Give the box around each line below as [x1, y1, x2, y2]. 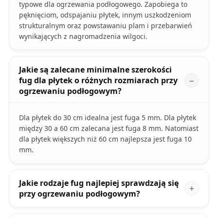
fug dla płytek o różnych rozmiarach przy [18, 74, 178, 86]
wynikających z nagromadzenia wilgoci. [18, 31, 147, 41]
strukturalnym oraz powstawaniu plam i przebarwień [18, 20, 192, 30]
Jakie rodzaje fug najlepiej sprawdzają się [18, 177, 179, 188]
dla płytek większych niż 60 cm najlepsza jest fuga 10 [18, 134, 192, 144]
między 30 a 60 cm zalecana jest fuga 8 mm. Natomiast [18, 123, 199, 133]
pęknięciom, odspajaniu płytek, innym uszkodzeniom [18, 10, 191, 19]
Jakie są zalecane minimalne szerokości [18, 64, 172, 75]
